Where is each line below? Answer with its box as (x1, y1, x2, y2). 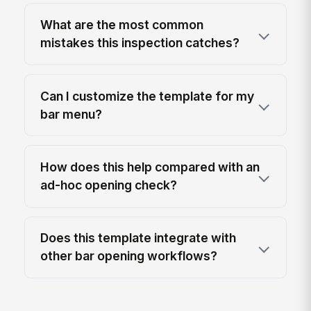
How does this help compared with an (40, 160, 260, 174)
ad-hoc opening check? (40, 178, 178, 192)
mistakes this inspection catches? (40, 35, 240, 51)
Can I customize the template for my (40, 88, 255, 103)
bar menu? (40, 106, 103, 121)
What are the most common (40, 17, 204, 33)
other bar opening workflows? (40, 249, 218, 264)
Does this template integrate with (40, 230, 237, 246)
